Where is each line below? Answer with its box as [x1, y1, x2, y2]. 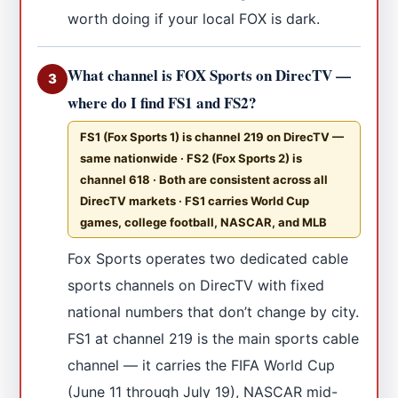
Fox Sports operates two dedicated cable [68, 249, 349, 267]
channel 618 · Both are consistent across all [80, 171, 329, 187]
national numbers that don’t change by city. [68, 302, 360, 321]
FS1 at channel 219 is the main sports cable [68, 329, 360, 347]
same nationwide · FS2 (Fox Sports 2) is [80, 150, 303, 165]
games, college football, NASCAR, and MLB [80, 214, 328, 229]
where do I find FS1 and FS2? [68, 91, 258, 114]
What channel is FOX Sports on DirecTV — [68, 63, 352, 86]
